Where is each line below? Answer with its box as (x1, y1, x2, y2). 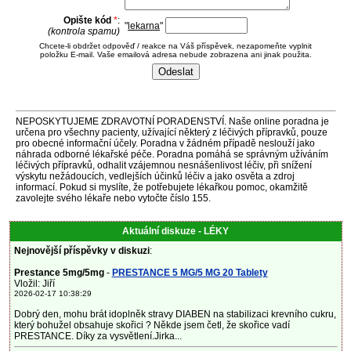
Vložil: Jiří (13, 278, 55, 289)
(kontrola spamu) (48, 26, 120, 37)
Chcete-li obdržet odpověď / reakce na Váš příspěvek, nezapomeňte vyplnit (39, 42, 312, 50)
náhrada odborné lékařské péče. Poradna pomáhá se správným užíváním (15, 149, 328, 160)
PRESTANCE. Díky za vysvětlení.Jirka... (13, 331, 182, 342)
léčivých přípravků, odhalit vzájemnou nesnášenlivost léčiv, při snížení (15, 160, 312, 171)
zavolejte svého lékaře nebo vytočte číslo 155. (15, 193, 211, 204)
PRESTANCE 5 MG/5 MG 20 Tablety (111, 267, 268, 278)
